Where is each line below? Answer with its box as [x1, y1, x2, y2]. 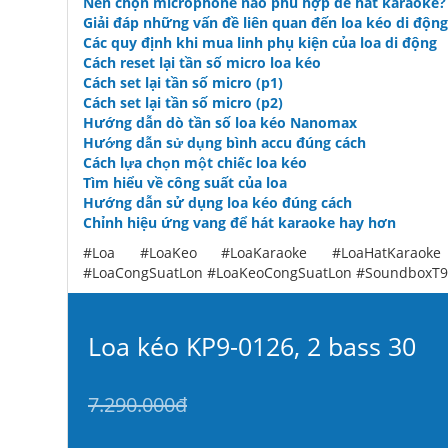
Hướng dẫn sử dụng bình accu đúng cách [83, 132, 366, 152]
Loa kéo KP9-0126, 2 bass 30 [88, 328, 416, 363]
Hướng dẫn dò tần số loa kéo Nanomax [83, 112, 357, 132]
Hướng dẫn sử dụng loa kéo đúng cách [83, 192, 352, 212]
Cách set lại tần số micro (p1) [83, 72, 283, 92]
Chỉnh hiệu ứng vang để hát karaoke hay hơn [83, 212, 396, 232]
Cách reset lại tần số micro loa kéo [83, 52, 321, 72]
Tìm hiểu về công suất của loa [83, 172, 287, 192]
